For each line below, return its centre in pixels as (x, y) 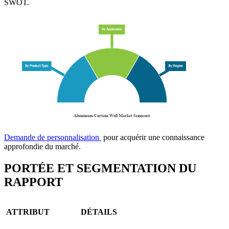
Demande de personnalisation (53, 138)
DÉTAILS (99, 212)
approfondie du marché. (42, 147)
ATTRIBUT (27, 212)
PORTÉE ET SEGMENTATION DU (100, 168)
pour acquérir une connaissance (153, 138)
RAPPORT (33, 182)
